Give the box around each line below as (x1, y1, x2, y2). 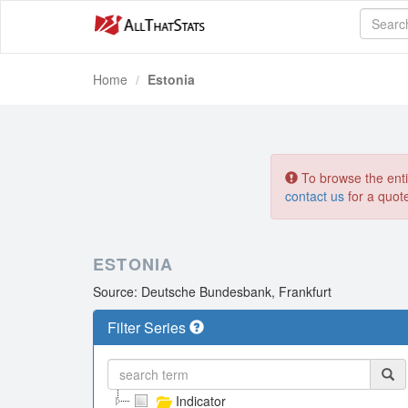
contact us (285, 187, 344, 205)
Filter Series (107, 317, 189, 338)
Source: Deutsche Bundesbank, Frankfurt (93, 282, 331, 301)
